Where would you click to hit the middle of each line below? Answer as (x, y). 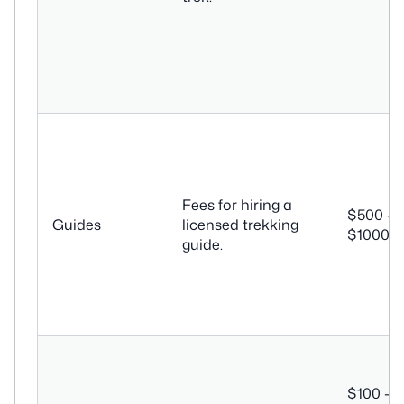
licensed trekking (240, 225)
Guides (77, 225)
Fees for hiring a (237, 205)
